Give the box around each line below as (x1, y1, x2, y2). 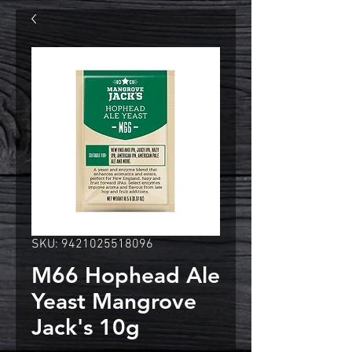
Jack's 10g (31, 313, 140, 340)
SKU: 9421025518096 (31, 236, 153, 252)
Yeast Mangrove (31, 288, 196, 314)
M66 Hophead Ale (31, 262, 220, 288)
